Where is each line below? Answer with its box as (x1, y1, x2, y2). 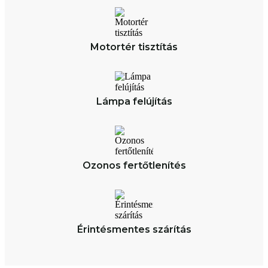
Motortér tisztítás (90, 41, 178, 53)
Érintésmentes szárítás (77, 223, 191, 235)
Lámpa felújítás (96, 95, 172, 107)
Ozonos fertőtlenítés (82, 159, 186, 171)
